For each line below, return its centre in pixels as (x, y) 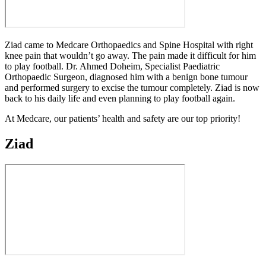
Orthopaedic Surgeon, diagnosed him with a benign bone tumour (126, 77)
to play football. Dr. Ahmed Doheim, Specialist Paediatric (112, 66)
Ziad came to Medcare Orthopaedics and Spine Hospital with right (129, 45)
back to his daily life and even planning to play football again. (120, 98)
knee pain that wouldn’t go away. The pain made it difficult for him (130, 55)
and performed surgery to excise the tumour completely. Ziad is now (132, 87)
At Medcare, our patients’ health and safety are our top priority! (123, 118)
